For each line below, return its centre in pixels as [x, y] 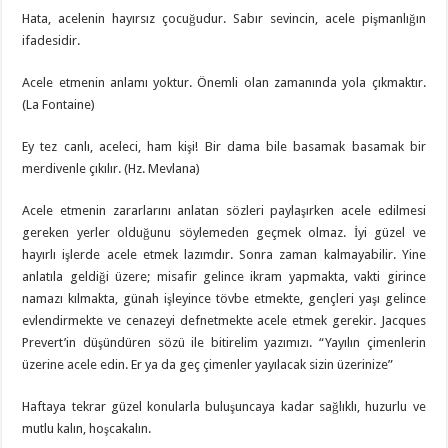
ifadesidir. [51, 40]
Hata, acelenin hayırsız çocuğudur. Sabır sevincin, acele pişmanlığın [224, 18]
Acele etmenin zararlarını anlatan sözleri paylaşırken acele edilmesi [224, 210]
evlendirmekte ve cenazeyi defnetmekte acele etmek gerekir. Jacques [224, 320]
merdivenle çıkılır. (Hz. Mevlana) [111, 168]
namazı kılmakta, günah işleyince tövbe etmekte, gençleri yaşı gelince [224, 298]
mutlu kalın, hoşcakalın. [87, 428]
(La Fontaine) [59, 104]
